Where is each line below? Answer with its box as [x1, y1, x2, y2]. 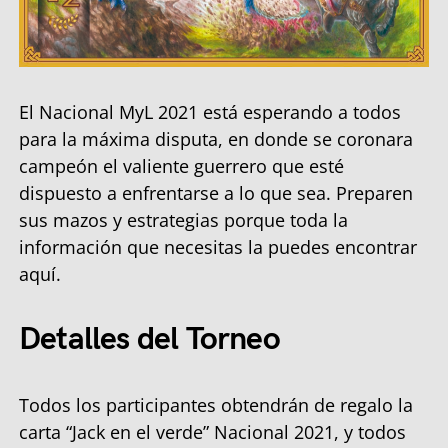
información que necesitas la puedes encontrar [19, 235, 417, 259]
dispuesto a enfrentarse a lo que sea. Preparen [19, 181, 413, 205]
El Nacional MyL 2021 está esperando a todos [19, 100, 401, 124]
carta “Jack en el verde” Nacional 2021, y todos [19, 420, 406, 444]
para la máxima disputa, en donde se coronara [19, 127, 413, 151]
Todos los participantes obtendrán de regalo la [19, 393, 413, 417]
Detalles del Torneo [19, 320, 280, 359]
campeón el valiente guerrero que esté [19, 154, 344, 178]
